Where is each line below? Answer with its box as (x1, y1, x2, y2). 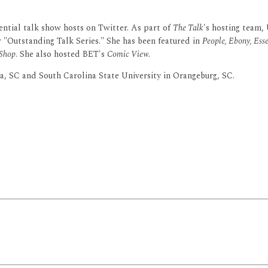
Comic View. (107, 48, 150, 61)
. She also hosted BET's (16, 48, 107, 61)
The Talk (173, 22, 203, 35)
